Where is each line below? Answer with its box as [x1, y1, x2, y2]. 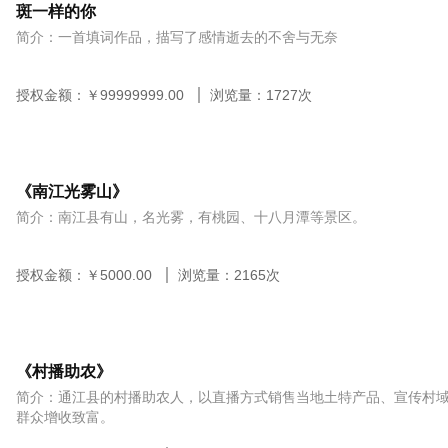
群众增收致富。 [16, 409, 115, 425]
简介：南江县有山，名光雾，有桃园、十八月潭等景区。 [16, 209, 367, 225]
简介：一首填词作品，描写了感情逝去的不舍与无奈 [16, 29, 339, 45]
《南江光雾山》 [16, 183, 129, 200]
